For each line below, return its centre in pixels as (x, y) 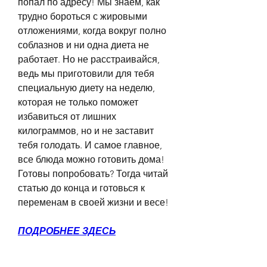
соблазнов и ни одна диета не (83, 45)
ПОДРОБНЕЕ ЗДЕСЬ (67, 231)
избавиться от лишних (67, 116)
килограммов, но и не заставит (86, 131)
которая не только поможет (78, 102)
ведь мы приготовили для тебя (86, 73)
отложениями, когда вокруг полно (92, 30)
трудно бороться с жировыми (83, 16)
